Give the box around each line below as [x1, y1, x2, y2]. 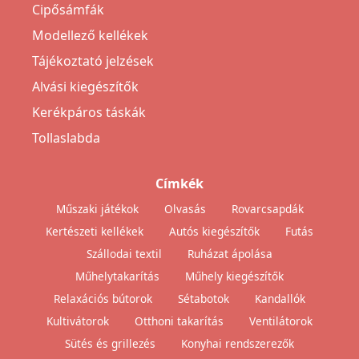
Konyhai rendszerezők [181, 336, 294, 352]
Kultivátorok [46, 313, 109, 329]
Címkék [155, 175, 204, 193]
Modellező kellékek [32, 26, 148, 45]
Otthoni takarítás [135, 313, 224, 329]
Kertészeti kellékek [46, 224, 143, 240]
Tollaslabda [32, 129, 100, 147]
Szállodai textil [87, 246, 162, 262]
